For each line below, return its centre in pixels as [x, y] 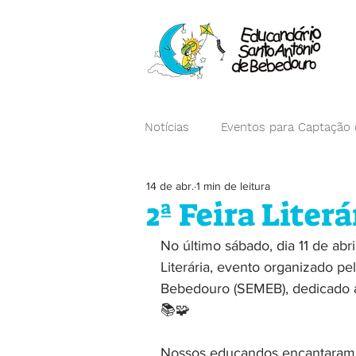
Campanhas [209, 190]
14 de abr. [170, 186]
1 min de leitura [233, 186]
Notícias [167, 127]
